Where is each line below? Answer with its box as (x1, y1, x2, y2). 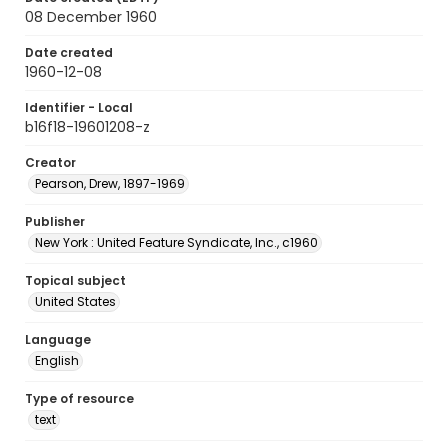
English (35, 352, 79, 369)
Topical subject (25, 272, 126, 289)
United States (35, 293, 116, 310)
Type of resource (25, 390, 134, 407)
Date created (25, 44, 113, 61)
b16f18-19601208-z (25, 117, 150, 137)
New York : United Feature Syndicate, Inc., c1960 (35, 234, 318, 251)
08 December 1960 (25, 7, 157, 27)
